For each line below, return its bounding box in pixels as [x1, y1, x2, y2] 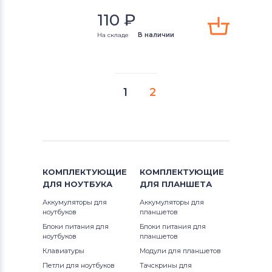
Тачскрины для [140, 260, 192, 270]
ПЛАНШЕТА [161, 178, 212, 189]
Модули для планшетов [140, 246, 221, 255]
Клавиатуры [42, 246, 84, 255]
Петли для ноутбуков [42, 260, 115, 270]
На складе [97, 30, 129, 39]
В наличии [138, 30, 174, 39]
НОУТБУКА [64, 178, 112, 189]
